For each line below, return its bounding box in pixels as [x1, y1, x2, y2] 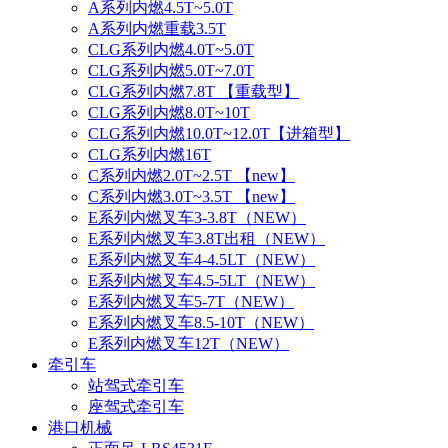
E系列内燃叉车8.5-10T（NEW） [88, 313, 314, 331]
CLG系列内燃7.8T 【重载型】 [88, 82, 299, 100]
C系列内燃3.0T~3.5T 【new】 [88, 187, 295, 205]
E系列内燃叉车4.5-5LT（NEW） [88, 271, 315, 289]
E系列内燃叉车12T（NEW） [88, 334, 289, 352]
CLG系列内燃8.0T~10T [88, 103, 250, 121]
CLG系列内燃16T [88, 145, 211, 163]
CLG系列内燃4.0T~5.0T [88, 40, 254, 58]
